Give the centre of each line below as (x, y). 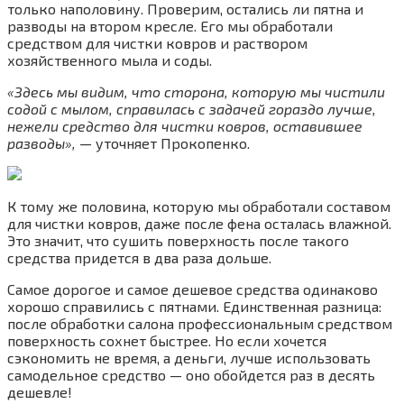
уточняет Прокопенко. (171, 142)
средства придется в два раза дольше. (139, 257)
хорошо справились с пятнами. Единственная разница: (194, 306)
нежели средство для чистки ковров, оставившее (185, 125)
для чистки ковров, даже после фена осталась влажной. (199, 223)
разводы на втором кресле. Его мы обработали (170, 25)
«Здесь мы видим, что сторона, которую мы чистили (196, 91)
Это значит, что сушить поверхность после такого (178, 240)
